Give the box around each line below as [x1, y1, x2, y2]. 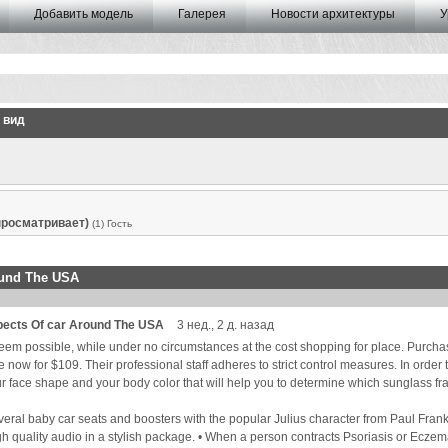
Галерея [178, 7, 226, 21]
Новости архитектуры [271, 7, 395, 21]
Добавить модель [34, 7, 133, 21]
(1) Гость [92, 218, 132, 229]
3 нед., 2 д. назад [177, 318, 274, 332]
